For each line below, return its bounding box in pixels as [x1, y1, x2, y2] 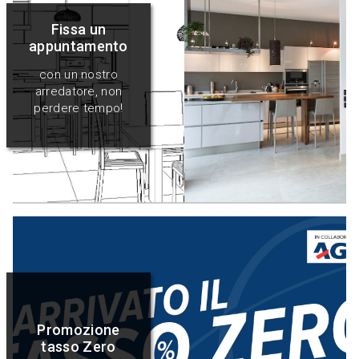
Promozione [37, 321, 120, 339]
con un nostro [39, 67, 118, 83]
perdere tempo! [34, 101, 123, 116]
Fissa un [50, 21, 107, 38]
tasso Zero [41, 338, 116, 356]
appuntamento [29, 38, 128, 55]
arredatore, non [34, 84, 123, 99]
